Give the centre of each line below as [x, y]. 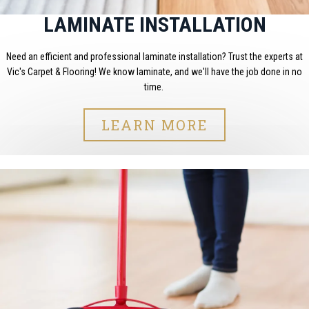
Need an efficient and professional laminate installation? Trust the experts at [154, 57]
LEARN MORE [154, 125]
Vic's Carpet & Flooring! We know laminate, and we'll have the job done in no [154, 72]
